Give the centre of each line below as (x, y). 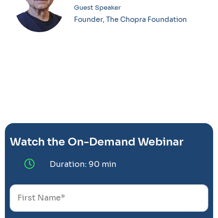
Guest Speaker (98, 8)
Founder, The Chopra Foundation (131, 20)
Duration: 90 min (83, 164)
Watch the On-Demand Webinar (97, 142)
